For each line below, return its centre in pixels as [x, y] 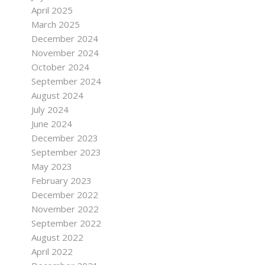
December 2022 [64, 195]
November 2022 [65, 209]
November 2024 [65, 53]
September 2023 [66, 152]
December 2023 [64, 138]
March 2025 [55, 24]
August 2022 [57, 237]
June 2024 [51, 124]
